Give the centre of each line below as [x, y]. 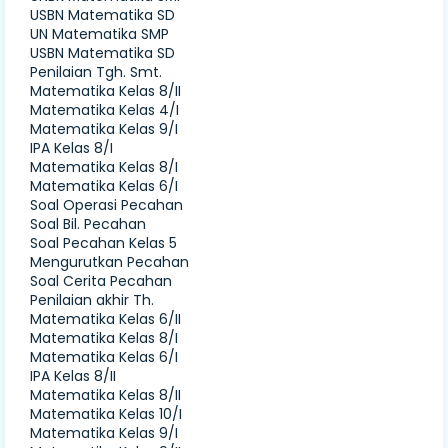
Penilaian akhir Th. [92, 300]
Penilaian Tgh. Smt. [96, 72]
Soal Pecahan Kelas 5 [103, 243]
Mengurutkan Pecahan [109, 262]
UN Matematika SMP [99, 34]
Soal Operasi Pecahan [106, 205]
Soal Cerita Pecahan [101, 281]
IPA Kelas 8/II [73, 376]
